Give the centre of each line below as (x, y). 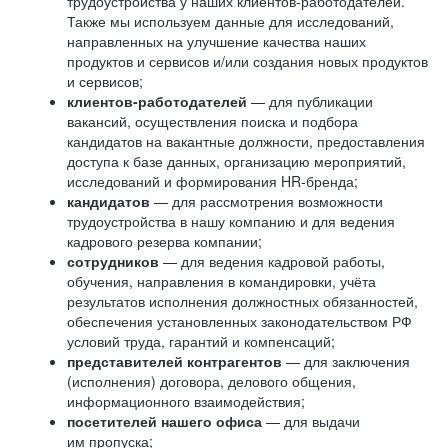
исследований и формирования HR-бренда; (212, 181)
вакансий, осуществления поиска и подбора (212, 121)
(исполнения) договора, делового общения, (211, 381)
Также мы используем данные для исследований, (230, 21)
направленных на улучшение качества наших (216, 41)
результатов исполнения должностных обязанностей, (242, 301)
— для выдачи (313, 421)
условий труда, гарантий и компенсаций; (201, 341)
